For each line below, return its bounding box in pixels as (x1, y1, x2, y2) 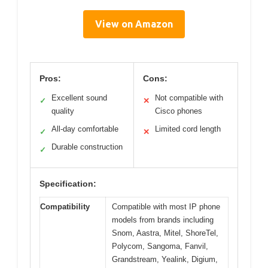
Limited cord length (155, 124, 221, 134)
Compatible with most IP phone (112, 202, 220, 212)
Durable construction (51, 142, 123, 152)
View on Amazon (95, 19, 173, 30)
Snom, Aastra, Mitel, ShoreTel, (112, 229, 218, 238)
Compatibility (40, 202, 90, 212)
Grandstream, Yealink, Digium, (112, 255, 218, 264)
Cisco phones (155, 106, 202, 116)
